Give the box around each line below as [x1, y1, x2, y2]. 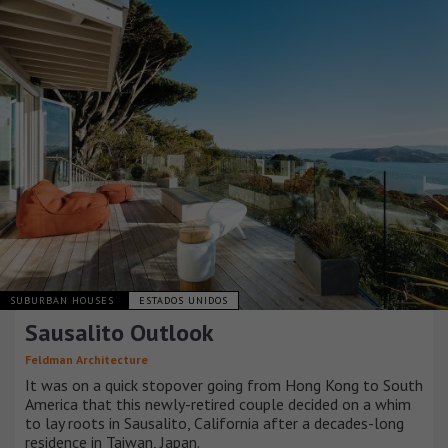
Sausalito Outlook [25, 317, 214, 349]
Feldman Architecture [25, 352, 148, 368]
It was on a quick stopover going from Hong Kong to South [25, 375, 423, 396]
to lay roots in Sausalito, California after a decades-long [25, 413, 404, 434]
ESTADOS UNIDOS [139, 294, 228, 308]
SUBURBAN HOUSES [10, 294, 118, 308]
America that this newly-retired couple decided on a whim [25, 394, 411, 415]
